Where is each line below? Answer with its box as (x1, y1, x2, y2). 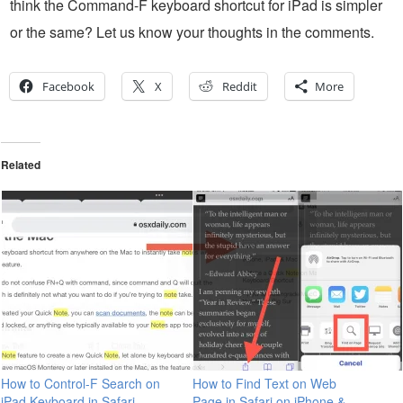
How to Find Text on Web (193, 374, 336, 393)
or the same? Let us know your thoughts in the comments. (10, 22, 374, 43)
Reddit (222, 78, 257, 95)
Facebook (42, 78, 94, 95)
